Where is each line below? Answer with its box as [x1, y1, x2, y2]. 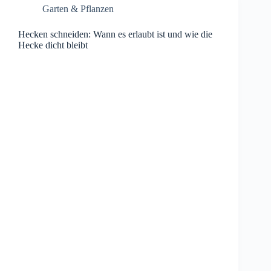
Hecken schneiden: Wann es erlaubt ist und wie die [18, 29, 212, 40]
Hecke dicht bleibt [18, 40, 88, 51]
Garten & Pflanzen [42, 4, 114, 15]
